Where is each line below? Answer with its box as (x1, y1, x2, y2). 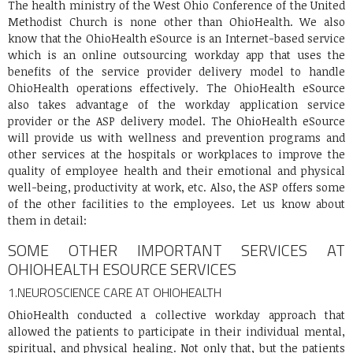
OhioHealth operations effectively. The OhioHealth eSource (8, 80, 345, 96)
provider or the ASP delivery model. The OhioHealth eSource (8, 113, 345, 129)
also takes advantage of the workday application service (8, 97, 345, 113)
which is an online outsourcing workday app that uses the (8, 47, 345, 63)
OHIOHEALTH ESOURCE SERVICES (8, 257, 236, 282)
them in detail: (8, 213, 87, 229)
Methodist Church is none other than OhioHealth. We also (8, 14, 345, 30)
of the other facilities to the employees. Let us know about (8, 196, 345, 212)
